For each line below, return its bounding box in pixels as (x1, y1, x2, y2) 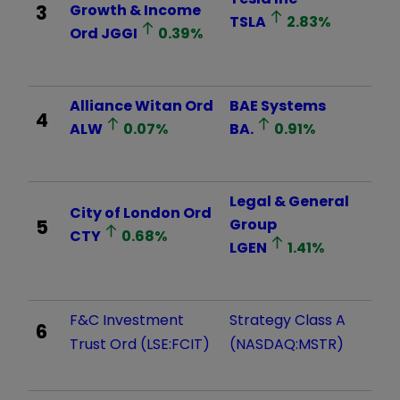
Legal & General (229, 190, 349, 212)
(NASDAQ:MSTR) (229, 333, 344, 354)
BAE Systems (229, 95, 326, 116)
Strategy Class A (229, 309, 346, 330)
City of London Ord (70, 202, 212, 223)
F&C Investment (70, 309, 184, 330)
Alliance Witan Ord (70, 95, 213, 116)
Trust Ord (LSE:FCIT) (70, 333, 210, 354)
